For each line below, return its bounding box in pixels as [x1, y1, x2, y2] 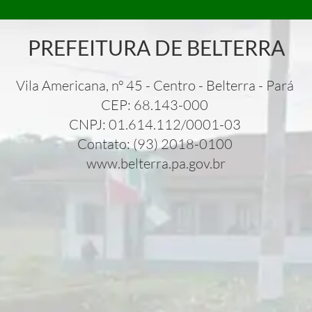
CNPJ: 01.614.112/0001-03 [68, 115, 244, 133]
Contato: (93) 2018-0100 [77, 134, 235, 153]
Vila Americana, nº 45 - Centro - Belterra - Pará [15, 76, 297, 94]
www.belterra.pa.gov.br [86, 154, 226, 172]
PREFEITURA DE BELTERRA [27, 34, 285, 60]
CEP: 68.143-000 [101, 95, 211, 114]
